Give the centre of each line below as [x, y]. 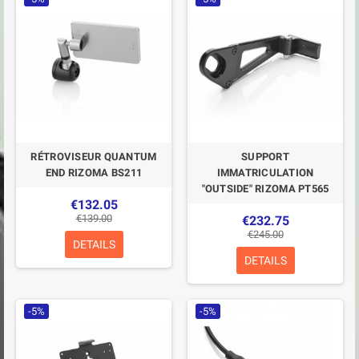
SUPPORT [265, 157]
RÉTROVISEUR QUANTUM [94, 157]
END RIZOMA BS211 [94, 173]
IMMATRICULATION [265, 173]
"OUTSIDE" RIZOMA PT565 [265, 189]
